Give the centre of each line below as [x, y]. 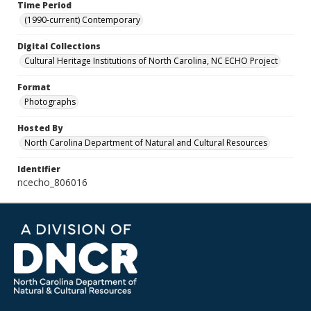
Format [34, 87]
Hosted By [40, 128]
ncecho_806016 [52, 182]
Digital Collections [59, 46]
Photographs [50, 102]
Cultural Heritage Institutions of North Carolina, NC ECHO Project [151, 61]
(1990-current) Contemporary [82, 20]
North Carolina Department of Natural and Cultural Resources [146, 143]
